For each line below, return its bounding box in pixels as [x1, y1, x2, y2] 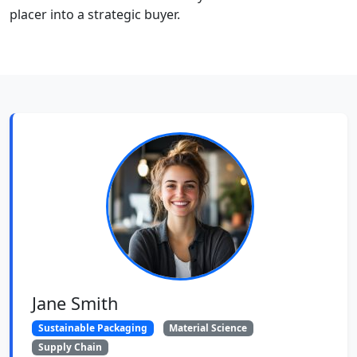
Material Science [169, 320, 248, 335]
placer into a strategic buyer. [10, 5, 180, 23]
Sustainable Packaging [37, 320, 147, 335]
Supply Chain [37, 340, 102, 355]
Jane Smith [32, 291, 118, 315]
